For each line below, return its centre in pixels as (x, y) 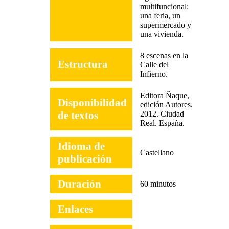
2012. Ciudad (162, 114)
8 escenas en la (164, 55)
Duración (79, 184)
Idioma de (81, 146)
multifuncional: (164, 6)
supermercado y (166, 25)
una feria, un (160, 16)
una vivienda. (162, 34)
